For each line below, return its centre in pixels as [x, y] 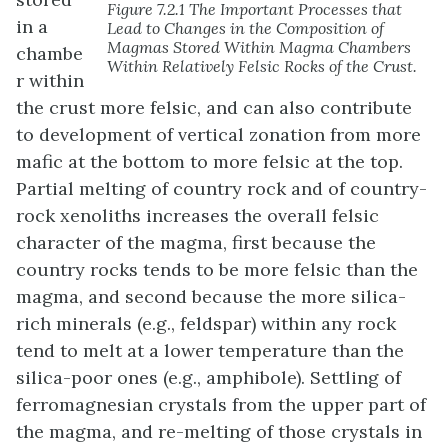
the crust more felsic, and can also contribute [214, 107]
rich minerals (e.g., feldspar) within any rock [206, 323]
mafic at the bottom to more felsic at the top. [209, 161]
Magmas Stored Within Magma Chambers [259, 47]
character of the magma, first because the [196, 242]
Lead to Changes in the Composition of [245, 28]
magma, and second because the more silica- [211, 296]
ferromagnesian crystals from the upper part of [221, 404]
